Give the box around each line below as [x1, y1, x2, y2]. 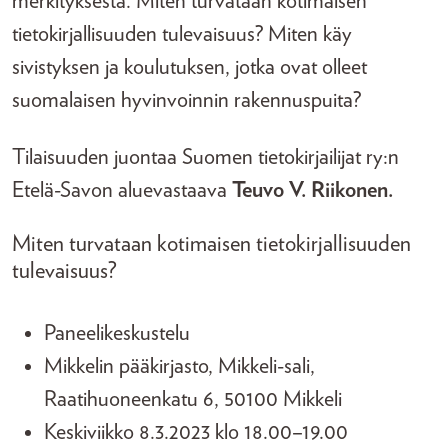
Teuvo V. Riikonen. [232, 179, 393, 201]
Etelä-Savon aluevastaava [12, 179, 232, 201]
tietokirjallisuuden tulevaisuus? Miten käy [12, 23, 352, 45]
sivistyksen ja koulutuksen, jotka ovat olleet [12, 56, 367, 78]
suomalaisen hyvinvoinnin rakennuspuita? [12, 89, 366, 111]
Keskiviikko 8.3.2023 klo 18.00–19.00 [44, 421, 348, 443]
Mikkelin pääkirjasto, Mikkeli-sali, [44, 355, 315, 377]
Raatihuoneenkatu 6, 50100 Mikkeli [44, 388, 342, 410]
